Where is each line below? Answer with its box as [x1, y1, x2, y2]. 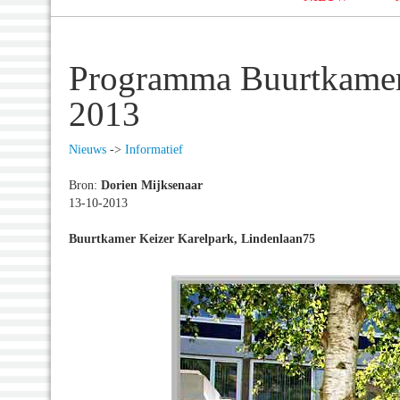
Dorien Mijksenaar [101, 178, 203, 192]
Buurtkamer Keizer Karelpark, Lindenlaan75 [69, 231, 315, 246]
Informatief [125, 142, 183, 156]
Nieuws [69, 142, 106, 156]
